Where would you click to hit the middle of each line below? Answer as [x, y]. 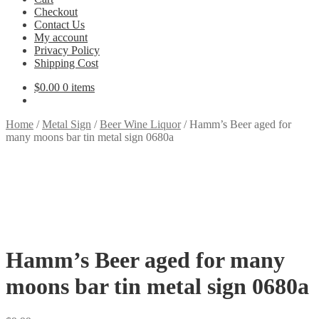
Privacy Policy [67, 50]
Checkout [56, 12]
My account [61, 37]
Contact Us [59, 25]
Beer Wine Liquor [140, 124]
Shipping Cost [66, 63]
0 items [79, 87]
